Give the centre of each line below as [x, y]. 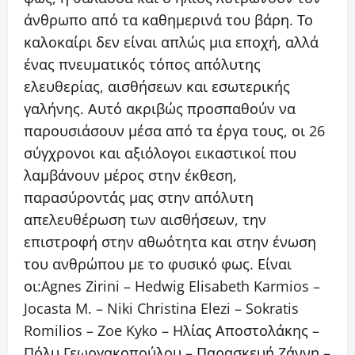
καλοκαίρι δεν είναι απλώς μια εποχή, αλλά [171, 42]
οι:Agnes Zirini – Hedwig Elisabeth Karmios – [172, 286]
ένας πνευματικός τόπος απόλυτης [142, 65]
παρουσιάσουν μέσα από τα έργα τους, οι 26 [174, 131]
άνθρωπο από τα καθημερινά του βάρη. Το [168, 20]
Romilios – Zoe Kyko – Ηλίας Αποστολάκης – [172, 331]
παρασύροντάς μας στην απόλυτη [139, 198]
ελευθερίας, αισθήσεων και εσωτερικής [157, 87]
